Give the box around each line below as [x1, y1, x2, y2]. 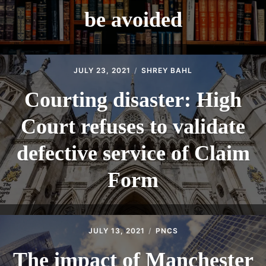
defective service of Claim [16, 141, 250, 166]
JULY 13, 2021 [88, 226, 145, 236]
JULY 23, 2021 [74, 66, 131, 75]
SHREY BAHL [141, 66, 192, 75]
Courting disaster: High [24, 88, 242, 112]
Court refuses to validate [21, 115, 245, 139]
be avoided [84, 8, 182, 32]
